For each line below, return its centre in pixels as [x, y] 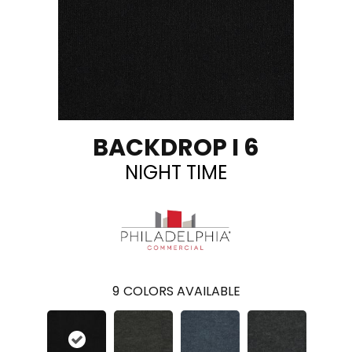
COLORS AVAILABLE [181, 291]
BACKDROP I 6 [176, 147]
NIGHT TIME [176, 172]
